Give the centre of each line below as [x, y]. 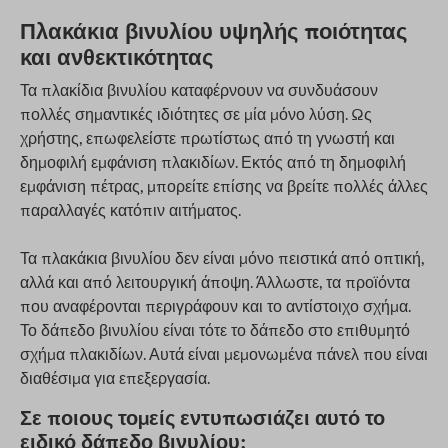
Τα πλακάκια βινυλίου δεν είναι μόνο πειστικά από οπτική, [222, 258]
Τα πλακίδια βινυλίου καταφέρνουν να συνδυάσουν [199, 90]
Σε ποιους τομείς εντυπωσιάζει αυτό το [202, 418]
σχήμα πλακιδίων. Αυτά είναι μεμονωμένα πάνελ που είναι [224, 354]
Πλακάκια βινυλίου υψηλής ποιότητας [213, 31]
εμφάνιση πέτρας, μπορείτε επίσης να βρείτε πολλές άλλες [224, 186]
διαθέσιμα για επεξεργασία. [115, 378]
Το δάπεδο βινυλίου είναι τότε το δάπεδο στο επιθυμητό [215, 330]
